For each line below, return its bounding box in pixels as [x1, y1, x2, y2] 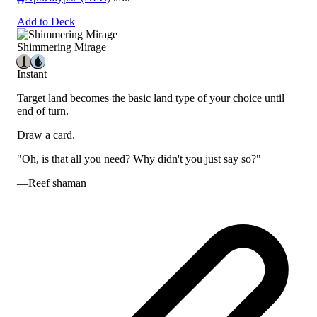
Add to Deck [17, 16, 75, 28]
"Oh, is [17, 153, 52, 166]
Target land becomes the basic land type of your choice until [17, 92, 284, 105]
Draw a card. [17, 129, 75, 142]
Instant [17, 68, 47, 81]
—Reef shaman [17, 177, 86, 190]
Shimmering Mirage [17, 41, 106, 54]
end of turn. [17, 105, 69, 117]
